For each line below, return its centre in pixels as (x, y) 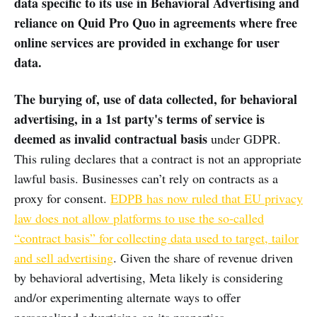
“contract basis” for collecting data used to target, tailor (156, 238)
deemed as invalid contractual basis (111, 139)
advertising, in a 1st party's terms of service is (139, 119)
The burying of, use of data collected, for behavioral (156, 99)
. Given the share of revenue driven (203, 258)
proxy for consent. (62, 198)
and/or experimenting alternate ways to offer (127, 298)
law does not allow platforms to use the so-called (139, 218)
